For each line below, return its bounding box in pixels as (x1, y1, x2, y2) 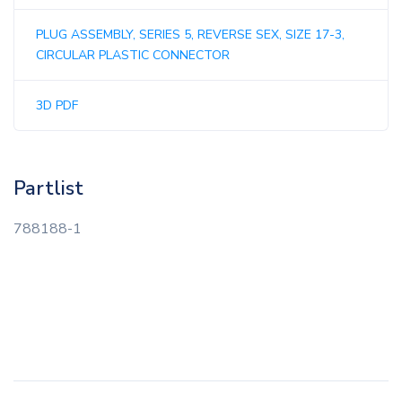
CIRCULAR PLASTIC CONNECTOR (36, 47, 230, 65)
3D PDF (36, 97, 78, 115)
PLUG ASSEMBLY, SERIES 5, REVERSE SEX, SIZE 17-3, (36, 26, 345, 44)
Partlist (13, 175, 83, 203)
